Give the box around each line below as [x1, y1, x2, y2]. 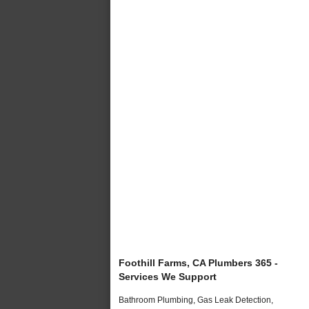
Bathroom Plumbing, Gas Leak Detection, [119, 295, 273, 305]
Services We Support [119, 270, 217, 282]
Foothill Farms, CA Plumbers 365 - [119, 257, 278, 268]
